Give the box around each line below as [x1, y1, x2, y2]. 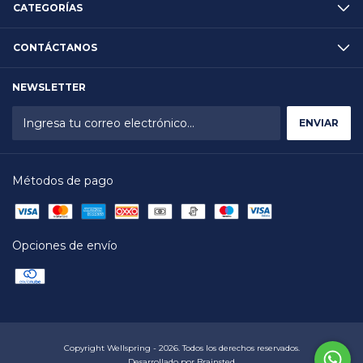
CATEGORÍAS [13, 2, 83, 14]
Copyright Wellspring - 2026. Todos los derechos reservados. [63, 343, 300, 353]
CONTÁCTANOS [13, 41, 97, 53]
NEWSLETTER [12, 81, 86, 93]
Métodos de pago [12, 173, 113, 188]
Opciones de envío [12, 238, 117, 253]
